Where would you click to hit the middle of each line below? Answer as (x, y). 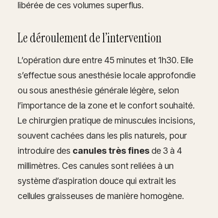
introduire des (45, 150)
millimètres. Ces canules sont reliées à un (96, 165)
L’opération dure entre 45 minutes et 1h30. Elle (105, 60)
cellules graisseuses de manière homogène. (101, 196)
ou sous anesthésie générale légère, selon (98, 90)
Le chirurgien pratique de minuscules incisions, (107, 120)
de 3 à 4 (166, 150)
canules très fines (111, 150)
